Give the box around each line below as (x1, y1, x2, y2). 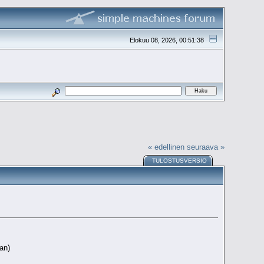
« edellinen (147, 142, 184, 151)
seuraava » (186, 142, 225, 151)
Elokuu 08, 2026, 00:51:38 (130, 36, 206, 44)
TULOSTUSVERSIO (152, 157, 207, 164)
